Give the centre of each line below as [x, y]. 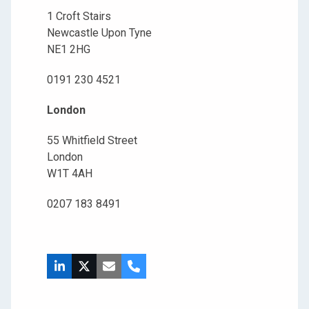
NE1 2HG [69, 50]
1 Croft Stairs [79, 17]
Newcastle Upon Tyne [100, 33]
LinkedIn [81, 271]
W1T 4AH [70, 174]
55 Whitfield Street [92, 141]
